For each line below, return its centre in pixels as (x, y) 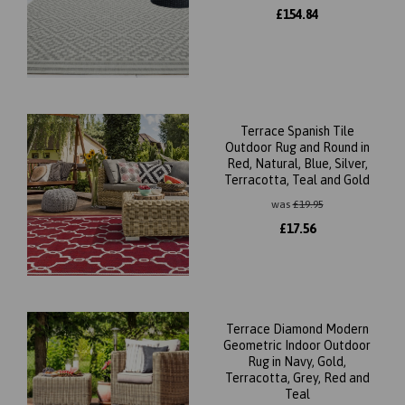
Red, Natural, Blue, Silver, (297, 163)
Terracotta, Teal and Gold (297, 179)
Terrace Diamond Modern (297, 329)
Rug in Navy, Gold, (297, 361)
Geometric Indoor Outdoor (297, 345)
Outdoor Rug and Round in (297, 147)
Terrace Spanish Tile (297, 131)
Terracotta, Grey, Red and (297, 377)
